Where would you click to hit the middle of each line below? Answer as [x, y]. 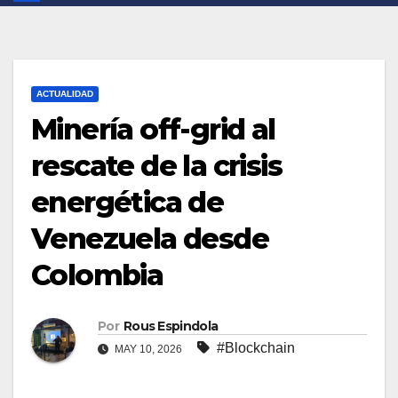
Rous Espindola [171, 326]
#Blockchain [256, 348]
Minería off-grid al [153, 130]
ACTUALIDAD [65, 94]
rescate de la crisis [156, 166]
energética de [127, 203]
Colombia [97, 275]
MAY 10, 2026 [148, 350]
